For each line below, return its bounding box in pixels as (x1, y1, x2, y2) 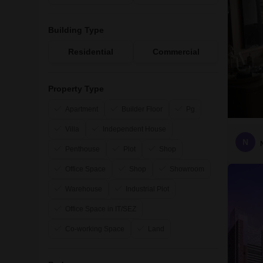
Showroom (170, 165, 204, 173)
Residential (68, 47, 113, 56)
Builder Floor (122, 105, 163, 113)
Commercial (152, 47, 200, 56)
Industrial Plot (126, 185, 169, 193)
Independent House (103, 125, 166, 133)
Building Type (48, 25, 104, 35)
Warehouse (65, 185, 102, 193)
